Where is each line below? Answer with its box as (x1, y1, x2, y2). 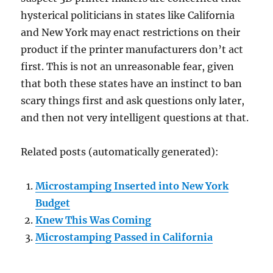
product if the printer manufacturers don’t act (21, 43, 244, 56)
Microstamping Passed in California (35, 231, 213, 244)
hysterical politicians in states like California (21, 9, 235, 22)
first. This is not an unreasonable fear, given (21, 60, 235, 73)
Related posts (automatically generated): (21, 146, 219, 158)
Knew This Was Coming (35, 214, 152, 227)
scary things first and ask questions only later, (21, 94, 245, 107)
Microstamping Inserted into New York (35, 180, 229, 193)
